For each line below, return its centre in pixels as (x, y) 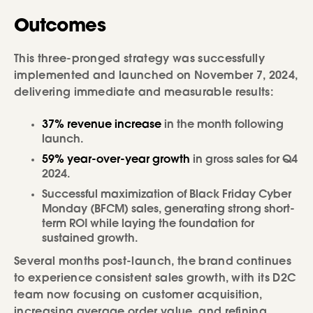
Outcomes (60, 28)
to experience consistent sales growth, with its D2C (155, 279)
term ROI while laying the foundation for (148, 225)
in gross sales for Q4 (244, 160)
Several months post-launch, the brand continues (153, 262)
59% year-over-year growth (116, 160)
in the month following (223, 125)
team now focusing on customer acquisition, (138, 296)
